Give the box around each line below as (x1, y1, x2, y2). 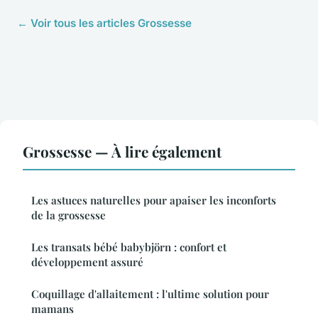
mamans (31, 302, 74, 317)
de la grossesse (31, 208, 106, 223)
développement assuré (31, 255, 143, 270)
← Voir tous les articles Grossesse (17, 16, 192, 31)
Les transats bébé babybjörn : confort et (31, 240, 226, 255)
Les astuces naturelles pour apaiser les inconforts (31, 193, 276, 208)
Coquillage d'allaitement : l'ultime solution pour (31, 287, 269, 302)
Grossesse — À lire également (23, 141, 221, 162)
